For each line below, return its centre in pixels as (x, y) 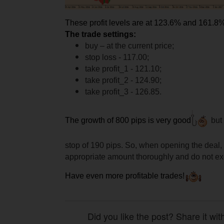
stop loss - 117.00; (117, 57)
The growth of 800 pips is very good (128, 120)
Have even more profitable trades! (125, 175)
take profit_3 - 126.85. (123, 92)
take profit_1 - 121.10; (123, 69)
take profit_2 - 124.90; (123, 80)
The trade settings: (100, 34)
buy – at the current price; (129, 46)
